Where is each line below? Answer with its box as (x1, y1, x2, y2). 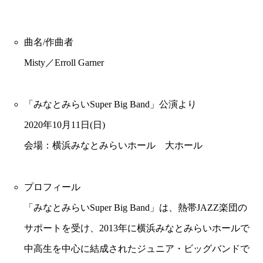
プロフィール (23, 181, 80, 192)
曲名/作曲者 (23, 36, 73, 47)
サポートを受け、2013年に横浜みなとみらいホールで (23, 222, 249, 233)
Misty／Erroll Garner (23, 57, 104, 68)
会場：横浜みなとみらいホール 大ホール (23, 140, 203, 150)
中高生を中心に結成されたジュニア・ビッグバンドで (23, 243, 249, 254)
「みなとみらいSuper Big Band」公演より (23, 99, 197, 109)
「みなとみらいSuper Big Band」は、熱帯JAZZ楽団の (23, 202, 247, 213)
